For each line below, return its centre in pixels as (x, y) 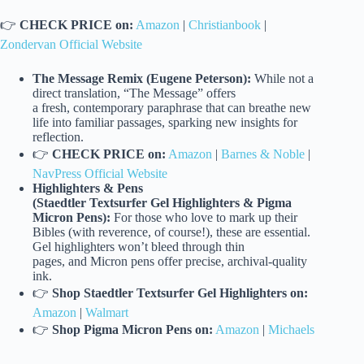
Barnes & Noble (263, 154)
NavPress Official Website (100, 174)
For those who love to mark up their (204, 218)
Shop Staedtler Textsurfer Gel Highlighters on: (180, 293)
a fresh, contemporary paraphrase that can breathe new (172, 108)
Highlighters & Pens (88, 188)
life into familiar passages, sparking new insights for (165, 123)
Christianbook (225, 25)
